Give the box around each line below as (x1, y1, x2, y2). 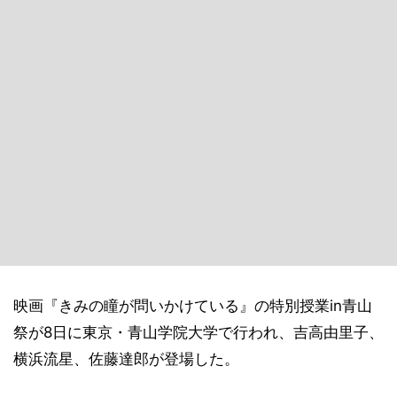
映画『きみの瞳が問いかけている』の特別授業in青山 (13, 297, 372, 315)
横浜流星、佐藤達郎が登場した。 (13, 350, 239, 368)
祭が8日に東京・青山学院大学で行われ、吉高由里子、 (13, 323, 384, 341)
